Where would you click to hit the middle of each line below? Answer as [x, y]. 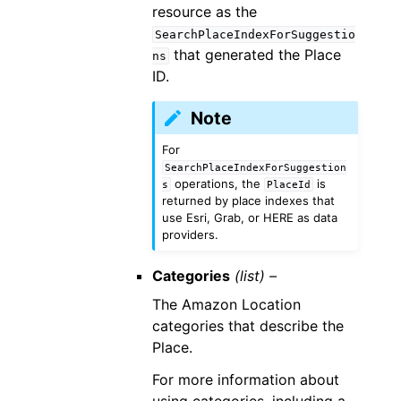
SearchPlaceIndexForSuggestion [255, 167]
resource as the [204, 12]
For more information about [245, 379]
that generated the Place [256, 55]
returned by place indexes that [248, 200]
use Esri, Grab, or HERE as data [249, 217]
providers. [190, 234]
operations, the [217, 183]
